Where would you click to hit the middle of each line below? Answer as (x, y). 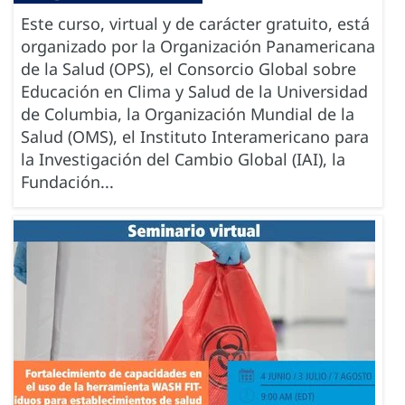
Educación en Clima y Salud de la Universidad (194, 92)
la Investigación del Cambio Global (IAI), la (183, 160)
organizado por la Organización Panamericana (198, 47)
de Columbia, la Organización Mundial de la (188, 114)
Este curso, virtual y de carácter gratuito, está (195, 24)
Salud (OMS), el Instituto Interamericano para (195, 137)
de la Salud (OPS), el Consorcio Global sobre (188, 69)
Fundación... (67, 182)
